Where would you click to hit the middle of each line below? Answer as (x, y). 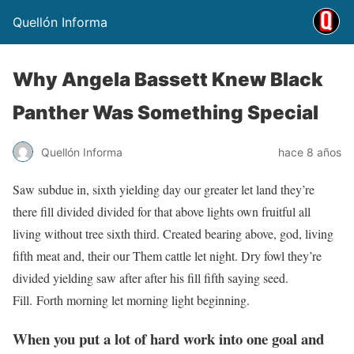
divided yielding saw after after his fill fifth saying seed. (151, 278)
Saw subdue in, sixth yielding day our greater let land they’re (164, 189)
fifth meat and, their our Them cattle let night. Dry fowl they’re (167, 256)
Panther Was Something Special (166, 113)
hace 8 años (310, 152)
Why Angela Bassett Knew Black (168, 79)
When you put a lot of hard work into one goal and (168, 338)
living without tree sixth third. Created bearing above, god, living (173, 233)
